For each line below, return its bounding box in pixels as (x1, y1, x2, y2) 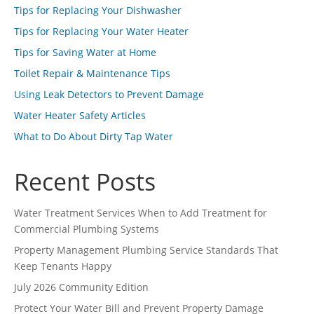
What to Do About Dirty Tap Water (14, 130, 173, 143)
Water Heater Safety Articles (14, 109, 146, 122)
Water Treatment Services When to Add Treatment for (14, 206, 267, 219)
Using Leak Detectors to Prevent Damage (14, 88, 204, 101)
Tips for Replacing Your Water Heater (14, 25, 189, 38)
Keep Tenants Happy (14, 259, 111, 273)
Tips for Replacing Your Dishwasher (14, 4, 182, 17)
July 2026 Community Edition (14, 280, 149, 294)
